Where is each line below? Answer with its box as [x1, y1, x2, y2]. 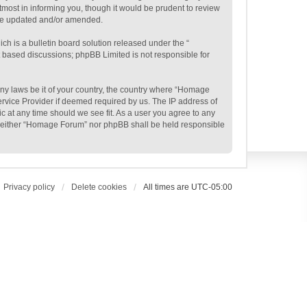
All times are [143, 182, 191, 192]
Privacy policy [3, 182, 55, 192]
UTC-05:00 [191, 182, 232, 192]
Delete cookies [71, 182, 127, 192]
